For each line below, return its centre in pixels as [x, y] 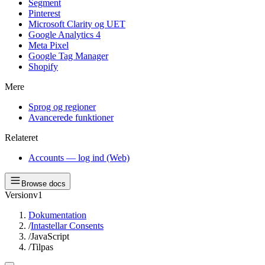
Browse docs [43, 184]
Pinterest [44, 13]
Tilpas [42, 247]
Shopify [43, 67]
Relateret [21, 138]
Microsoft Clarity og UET [77, 24]
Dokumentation [57, 215]
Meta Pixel [49, 45]
